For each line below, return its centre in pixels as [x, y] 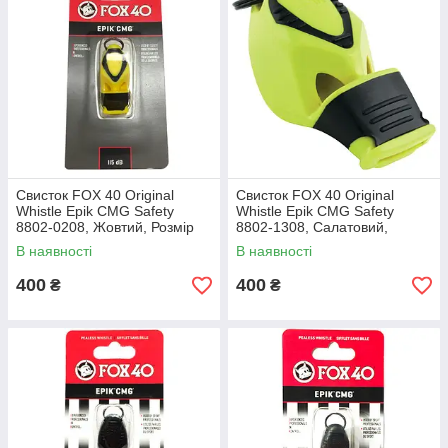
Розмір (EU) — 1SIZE [304, 243]
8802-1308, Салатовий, [312, 227]
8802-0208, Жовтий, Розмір [105, 227]
